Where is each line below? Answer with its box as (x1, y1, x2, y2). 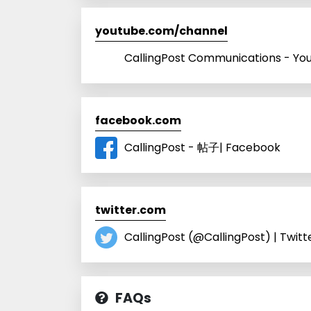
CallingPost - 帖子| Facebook (124, 139, 280, 155)
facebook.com (95, 112, 181, 128)
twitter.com (95, 201, 166, 218)
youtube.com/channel (95, 22, 228, 39)
